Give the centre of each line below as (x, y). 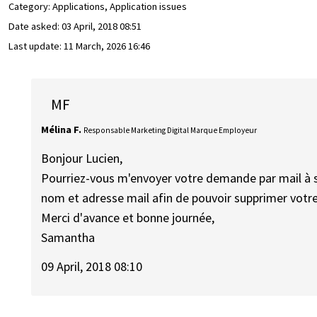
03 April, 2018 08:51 (102, 27)
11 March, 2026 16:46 (107, 46)
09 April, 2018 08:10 (92, 266)
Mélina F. (62, 129)
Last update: (36, 46)
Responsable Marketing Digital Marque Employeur (171, 130)
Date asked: (35, 27)
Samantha (68, 238)
